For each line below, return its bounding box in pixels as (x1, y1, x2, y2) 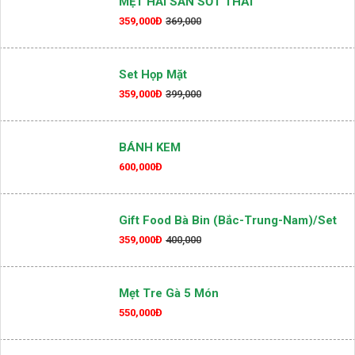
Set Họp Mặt (119, 118, 187, 133)
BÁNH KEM (119, 191, 181, 206)
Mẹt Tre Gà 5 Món (119, 337, 219, 352)
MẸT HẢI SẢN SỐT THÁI (119, 45, 253, 60)
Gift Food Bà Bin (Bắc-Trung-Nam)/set (119, 264, 337, 279)
